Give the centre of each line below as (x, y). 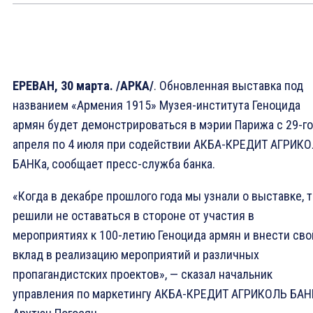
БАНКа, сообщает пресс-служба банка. (114, 164)
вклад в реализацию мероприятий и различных (136, 255)
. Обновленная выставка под (228, 86)
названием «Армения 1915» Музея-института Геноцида (156, 105)
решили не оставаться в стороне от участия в (133, 216)
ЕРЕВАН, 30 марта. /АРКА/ (83, 86)
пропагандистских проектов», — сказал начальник (143, 275)
